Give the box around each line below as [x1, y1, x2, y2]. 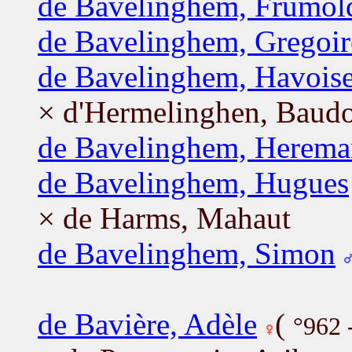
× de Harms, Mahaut [38, 200, 291, 235]
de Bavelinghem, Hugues [38, 165, 349, 200]
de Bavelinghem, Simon [38, 236, 335, 270]
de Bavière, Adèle [38, 306, 257, 341]
